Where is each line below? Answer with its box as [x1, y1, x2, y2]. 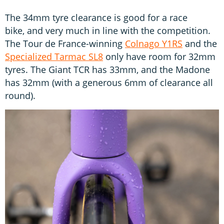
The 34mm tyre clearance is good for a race [5, 11, 187, 24]
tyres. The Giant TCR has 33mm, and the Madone [5, 63, 210, 76]
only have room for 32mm [103, 50, 215, 63]
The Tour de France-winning [5, 37, 125, 50]
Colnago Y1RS [125, 37, 182, 50]
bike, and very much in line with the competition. [5, 24, 210, 37]
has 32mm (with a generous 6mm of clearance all [5, 76, 213, 89]
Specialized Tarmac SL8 [5, 50, 103, 63]
